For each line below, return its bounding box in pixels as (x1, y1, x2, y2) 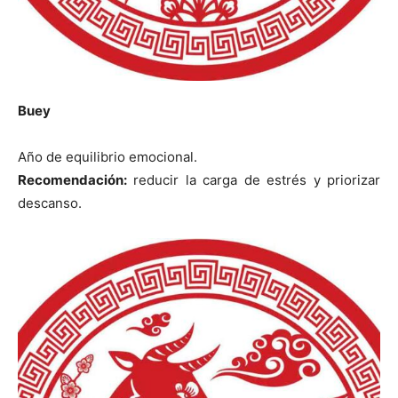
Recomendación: (18, 171, 127, 189)
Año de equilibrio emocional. (18, 148, 197, 166)
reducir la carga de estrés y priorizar (127, 171, 380, 189)
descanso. (18, 195, 82, 212)
